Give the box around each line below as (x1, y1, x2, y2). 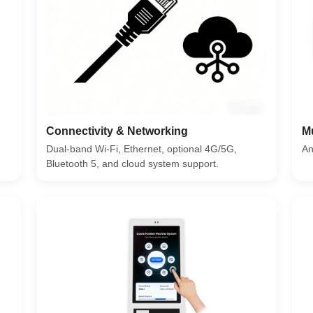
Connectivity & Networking (46, 124, 189, 137)
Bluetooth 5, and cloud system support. (46, 157, 219, 169)
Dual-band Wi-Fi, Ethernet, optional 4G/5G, (46, 143, 238, 154)
